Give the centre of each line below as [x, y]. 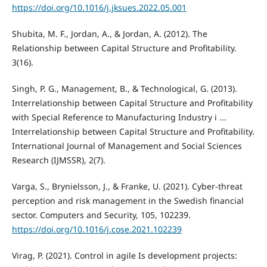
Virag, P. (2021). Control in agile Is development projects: [124, 256]
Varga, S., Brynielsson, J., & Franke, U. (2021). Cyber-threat [127, 187]
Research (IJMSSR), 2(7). [58, 160]
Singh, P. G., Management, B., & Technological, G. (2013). [124, 89]
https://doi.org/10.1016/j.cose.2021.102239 [97, 229]
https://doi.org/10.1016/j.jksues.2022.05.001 [99, 7]
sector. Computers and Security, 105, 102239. [101, 215]
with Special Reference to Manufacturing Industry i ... [119, 117]
